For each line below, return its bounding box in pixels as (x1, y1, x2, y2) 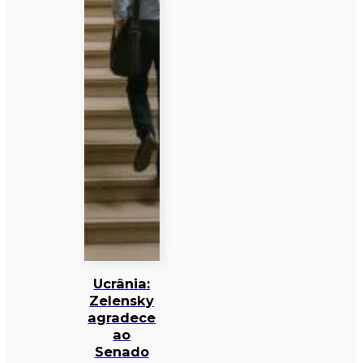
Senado (94, 344, 149, 361)
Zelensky (89, 293, 155, 310)
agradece (88, 310, 156, 327)
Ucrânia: (93, 275, 151, 293)
